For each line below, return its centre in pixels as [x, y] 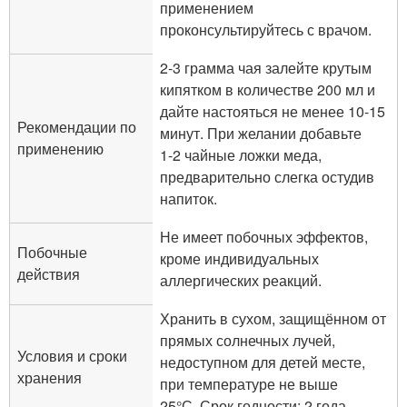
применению [60, 148]
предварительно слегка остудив [267, 176]
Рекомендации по [77, 126]
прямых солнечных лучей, [248, 340]
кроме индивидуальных [239, 258]
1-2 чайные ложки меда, [241, 154]
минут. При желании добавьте [261, 133]
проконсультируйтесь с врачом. [266, 29]
